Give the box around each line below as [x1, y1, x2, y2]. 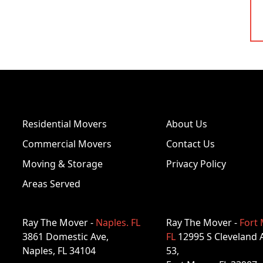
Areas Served [22, 177, 80, 190]
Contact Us [166, 137, 215, 150]
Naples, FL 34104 [22, 244, 96, 257]
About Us [166, 117, 207, 130]
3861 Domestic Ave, [22, 230, 109, 243]
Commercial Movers [22, 137, 112, 150]
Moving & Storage [22, 157, 103, 170]
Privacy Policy [166, 157, 226, 170]
